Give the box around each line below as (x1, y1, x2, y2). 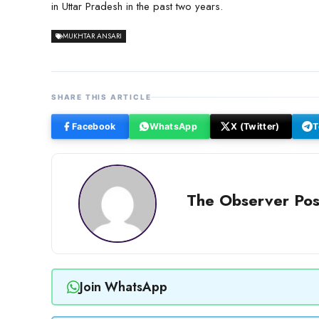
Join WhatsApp (79, 277, 167, 296)
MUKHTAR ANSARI (63, 31, 122, 42)
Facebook (72, 120, 116, 132)
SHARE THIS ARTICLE (51, 93, 152, 102)
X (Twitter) (231, 120, 280, 132)
